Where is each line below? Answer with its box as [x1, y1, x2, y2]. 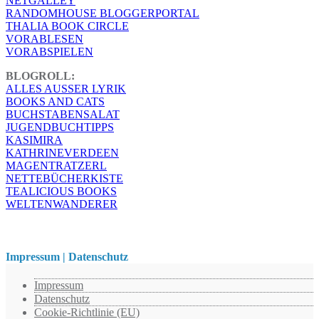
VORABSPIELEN [6, 46, 93, 58]
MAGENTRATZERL [6, 159, 107, 172]
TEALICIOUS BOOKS [6, 185, 117, 198]
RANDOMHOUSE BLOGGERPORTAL [6, 7, 199, 20]
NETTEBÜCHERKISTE [6, 172, 123, 185]
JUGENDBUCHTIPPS [6, 121, 114, 134]
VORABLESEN [6, 33, 83, 46]
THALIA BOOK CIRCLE [6, 20, 129, 33]
